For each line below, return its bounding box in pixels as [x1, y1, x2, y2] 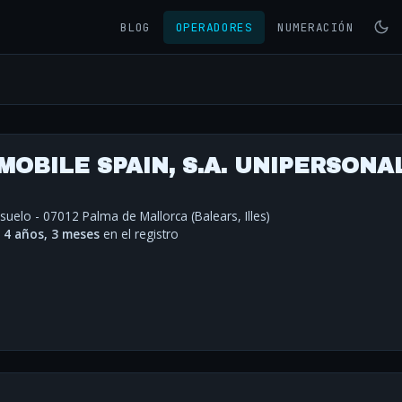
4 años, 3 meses [4, 225, 100, 243]
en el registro [100, 225, 179, 243]
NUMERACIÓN [277, 19, 354, 35]
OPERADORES [175, 19, 253, 35]
